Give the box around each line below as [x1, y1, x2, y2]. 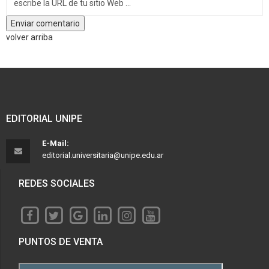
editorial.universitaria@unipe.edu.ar [42, 151, 163, 160]
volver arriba [6, 32, 53, 42]
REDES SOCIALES [19, 178, 95, 189]
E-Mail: [42, 139, 69, 148]
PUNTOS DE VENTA [19, 236, 103, 248]
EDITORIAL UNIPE [6, 113, 82, 124]
